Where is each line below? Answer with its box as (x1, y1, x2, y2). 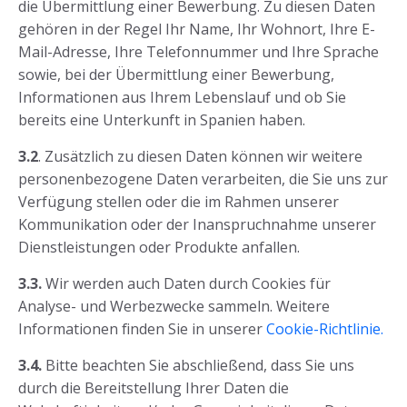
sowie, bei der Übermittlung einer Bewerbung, (18, 65, 334, 85)
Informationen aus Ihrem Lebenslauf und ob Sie (18, 87, 346, 108)
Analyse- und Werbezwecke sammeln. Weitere (18, 296, 330, 317)
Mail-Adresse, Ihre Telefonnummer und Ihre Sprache (18, 42, 379, 63)
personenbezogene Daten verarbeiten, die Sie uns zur (18, 169, 388, 190)
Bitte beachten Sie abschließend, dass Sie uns (45, 355, 354, 376)
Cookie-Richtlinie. (266, 319, 383, 340)
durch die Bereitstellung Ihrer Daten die (18, 378, 289, 399)
